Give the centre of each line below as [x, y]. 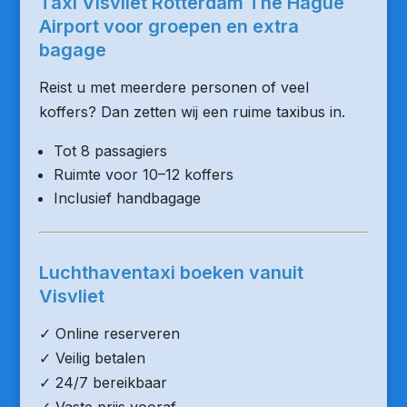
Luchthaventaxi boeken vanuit [171, 273]
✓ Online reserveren [109, 333]
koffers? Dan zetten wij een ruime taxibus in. [192, 112]
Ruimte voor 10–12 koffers [143, 174]
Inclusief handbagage [127, 198]
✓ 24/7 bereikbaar [103, 382]
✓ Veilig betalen [92, 358]
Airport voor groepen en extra [169, 26]
